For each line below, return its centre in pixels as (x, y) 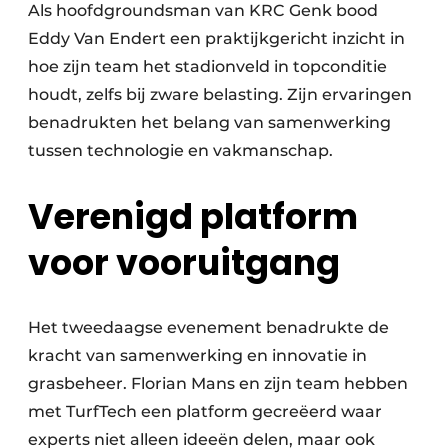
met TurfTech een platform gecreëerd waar (205, 411)
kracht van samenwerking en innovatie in (197, 355)
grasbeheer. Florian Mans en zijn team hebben (218, 383)
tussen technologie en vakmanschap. (180, 150)
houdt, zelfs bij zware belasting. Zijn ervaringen (220, 94)
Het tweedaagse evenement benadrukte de (208, 327)
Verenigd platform (193, 216)
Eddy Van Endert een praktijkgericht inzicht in (216, 38)
